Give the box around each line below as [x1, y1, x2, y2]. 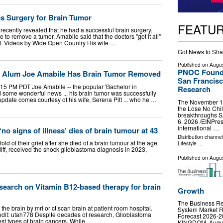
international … [177, 123, 219, 132]
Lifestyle [177, 139, 197, 147]
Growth [177, 185, 204, 196]
